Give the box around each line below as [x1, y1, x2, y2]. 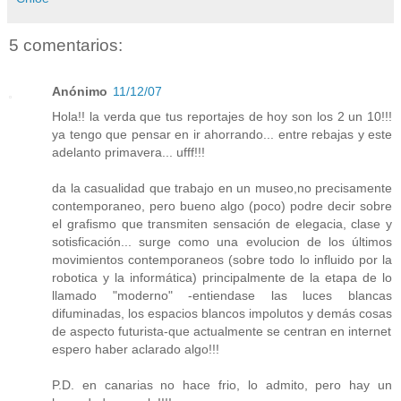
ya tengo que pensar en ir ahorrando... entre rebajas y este [52, 127, 392, 141]
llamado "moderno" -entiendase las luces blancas [52, 288, 392, 303]
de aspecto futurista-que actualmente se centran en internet [52, 324, 391, 338]
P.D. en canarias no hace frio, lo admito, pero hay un [52, 378, 392, 392]
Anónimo [52, 84, 107, 98]
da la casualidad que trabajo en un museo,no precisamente [52, 181, 392, 195]
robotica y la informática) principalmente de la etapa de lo [52, 270, 392, 285]
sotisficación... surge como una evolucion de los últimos [52, 235, 392, 249]
